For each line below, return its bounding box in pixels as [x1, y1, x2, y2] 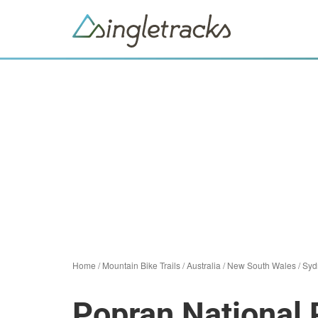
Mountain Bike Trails [102, 259, 180, 271]
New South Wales [227, 259, 296, 271]
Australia [187, 259, 221, 271]
